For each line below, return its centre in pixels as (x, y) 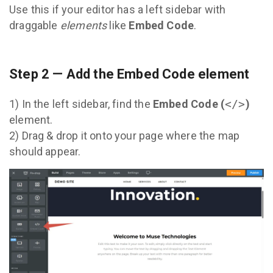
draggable (35, 25)
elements (83, 25)
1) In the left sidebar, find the (81, 104)
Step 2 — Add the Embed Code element (129, 74)
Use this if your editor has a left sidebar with (118, 9)
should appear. (45, 151)
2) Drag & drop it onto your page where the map (125, 135)
